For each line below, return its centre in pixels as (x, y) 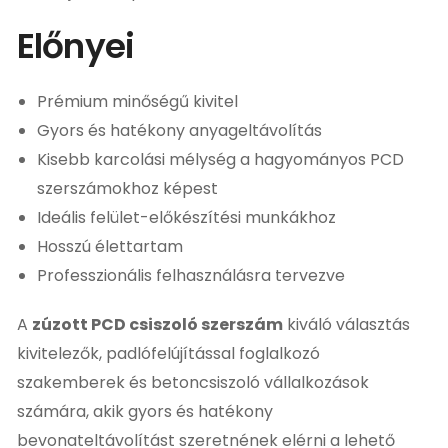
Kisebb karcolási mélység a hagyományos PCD (220, 159)
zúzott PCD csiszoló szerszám (157, 324)
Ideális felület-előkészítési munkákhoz (186, 217)
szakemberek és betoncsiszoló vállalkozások (193, 382)
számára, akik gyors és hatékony (145, 411)
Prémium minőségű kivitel (137, 101)
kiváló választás (346, 324)
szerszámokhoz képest (127, 188)
